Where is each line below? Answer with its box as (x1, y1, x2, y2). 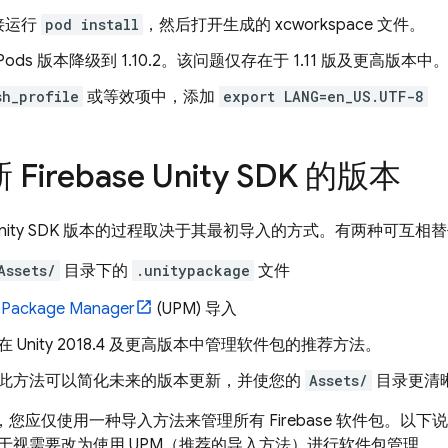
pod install (45, 15, 139, 34)
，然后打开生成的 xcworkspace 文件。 (143, 15, 425, 35)
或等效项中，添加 (83, 87, 219, 107)
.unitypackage (136, 261, 250, 280)
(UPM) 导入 (153, 299, 237, 319)
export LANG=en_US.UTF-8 (223, 87, 424, 106)
